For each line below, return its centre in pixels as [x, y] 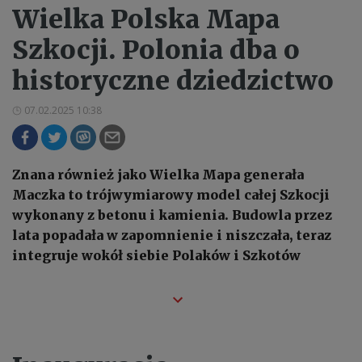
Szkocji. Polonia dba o [156, 50]
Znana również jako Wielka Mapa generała [158, 174]
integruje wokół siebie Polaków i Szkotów [156, 255]
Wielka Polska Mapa [146, 19]
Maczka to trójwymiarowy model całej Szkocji [171, 194]
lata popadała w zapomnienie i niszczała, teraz [172, 235]
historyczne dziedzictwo [173, 80]
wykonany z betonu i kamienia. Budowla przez [172, 215]
